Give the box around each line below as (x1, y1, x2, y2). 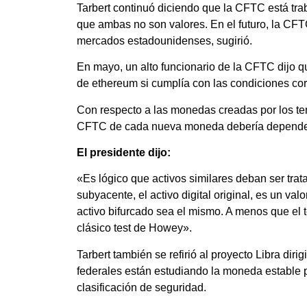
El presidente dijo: (77, 146, 171, 158)
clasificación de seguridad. (77, 281, 206, 293)
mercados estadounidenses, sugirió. (77, 34, 252, 47)
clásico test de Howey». (77, 222, 192, 234)
